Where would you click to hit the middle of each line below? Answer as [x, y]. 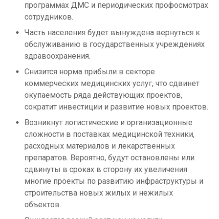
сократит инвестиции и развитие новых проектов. [116, 107]
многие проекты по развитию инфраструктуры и [114, 181]
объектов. [43, 205]
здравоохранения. [57, 56]
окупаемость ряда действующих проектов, [103, 95]
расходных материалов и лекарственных [100, 146]
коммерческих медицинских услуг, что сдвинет [112, 84]
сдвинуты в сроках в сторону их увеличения [106, 170]
